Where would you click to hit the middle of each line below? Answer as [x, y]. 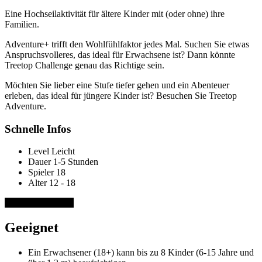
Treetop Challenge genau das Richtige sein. [85, 65]
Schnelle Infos [38, 129]
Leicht [63, 151]
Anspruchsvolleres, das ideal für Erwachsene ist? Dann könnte [120, 54]
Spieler [42, 173]
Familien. [22, 24]
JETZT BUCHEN [39, 203]
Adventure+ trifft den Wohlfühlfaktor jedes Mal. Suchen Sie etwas [127, 44]
